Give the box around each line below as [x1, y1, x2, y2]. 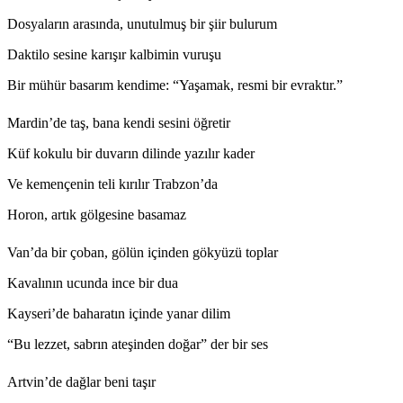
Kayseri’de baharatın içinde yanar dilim [7, 305, 230, 321]
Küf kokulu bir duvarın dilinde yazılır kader [7, 145, 255, 161]
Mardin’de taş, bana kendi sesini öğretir [7, 114, 230, 130]
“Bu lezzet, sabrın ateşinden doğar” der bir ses [7, 336, 268, 352]
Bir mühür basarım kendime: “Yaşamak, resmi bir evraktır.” [7, 76, 343, 93]
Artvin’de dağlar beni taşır [7, 373, 156, 390]
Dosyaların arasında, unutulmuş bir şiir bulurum [7, 15, 277, 31]
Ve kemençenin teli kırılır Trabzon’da [7, 175, 218, 192]
